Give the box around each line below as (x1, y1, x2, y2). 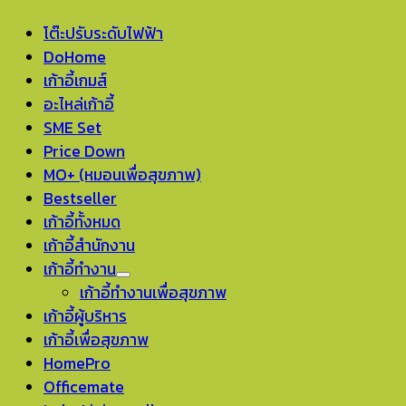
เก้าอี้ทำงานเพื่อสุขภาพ (80, 281, 227, 305)
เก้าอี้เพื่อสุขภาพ (43, 328, 149, 353)
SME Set (43, 116, 101, 140)
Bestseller (43, 187, 117, 211)
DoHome (43, 45, 106, 70)
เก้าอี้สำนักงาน (43, 234, 135, 258)
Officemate (43, 375, 124, 400)
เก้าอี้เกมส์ (43, 69, 107, 93)
